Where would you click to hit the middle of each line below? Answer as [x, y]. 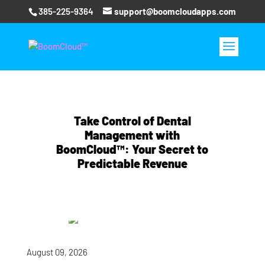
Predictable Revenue [132, 163]
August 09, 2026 [57, 252]
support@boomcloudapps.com [175, 12]
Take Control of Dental [132, 121]
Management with [132, 135]
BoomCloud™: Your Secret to [132, 149]
